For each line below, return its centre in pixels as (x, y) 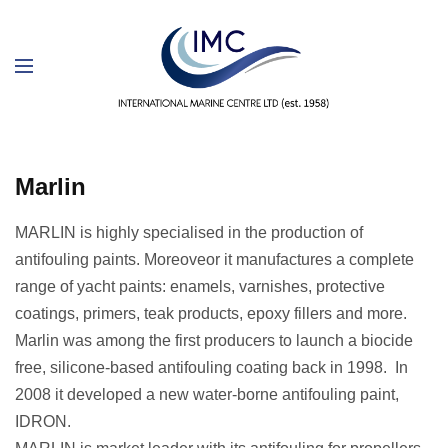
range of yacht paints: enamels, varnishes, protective (200, 286)
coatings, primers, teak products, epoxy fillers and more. (211, 313)
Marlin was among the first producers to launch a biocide (214, 340)
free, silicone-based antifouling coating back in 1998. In (212, 367)
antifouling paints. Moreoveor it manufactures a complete (215, 259)
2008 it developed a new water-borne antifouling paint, (207, 394)
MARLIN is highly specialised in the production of (189, 232)
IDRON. (43, 421)
